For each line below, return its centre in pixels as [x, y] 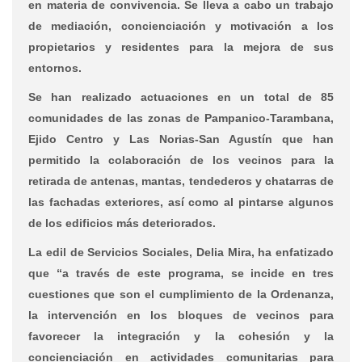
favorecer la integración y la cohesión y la [181, 336]
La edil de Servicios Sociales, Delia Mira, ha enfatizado [181, 252]
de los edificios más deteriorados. [122, 223]
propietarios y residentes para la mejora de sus [181, 46]
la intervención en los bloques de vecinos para [181, 315]
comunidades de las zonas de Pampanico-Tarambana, [181, 118]
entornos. [55, 67]
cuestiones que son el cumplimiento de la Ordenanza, [181, 294]
